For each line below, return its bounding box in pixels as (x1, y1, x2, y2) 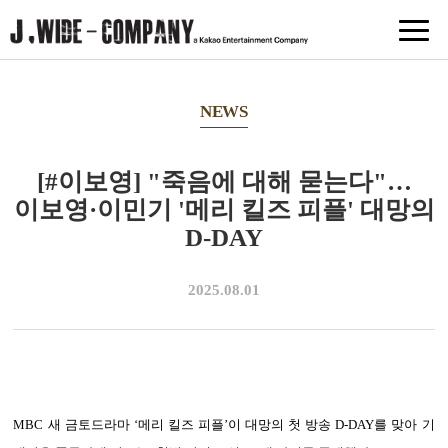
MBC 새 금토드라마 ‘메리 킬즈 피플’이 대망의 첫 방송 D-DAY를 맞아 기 (13, 417, 435, 433)
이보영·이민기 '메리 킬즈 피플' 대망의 (13, 196, 435, 224)
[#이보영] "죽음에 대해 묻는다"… (36, 168, 412, 196)
